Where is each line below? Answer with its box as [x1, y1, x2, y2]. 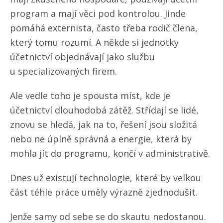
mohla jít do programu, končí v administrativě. [10, 147, 210, 160]
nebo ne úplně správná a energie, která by [10, 133, 192, 145]
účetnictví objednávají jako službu [10, 51, 155, 63]
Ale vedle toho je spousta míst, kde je [10, 90, 170, 102]
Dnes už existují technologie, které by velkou [10, 172, 201, 184]
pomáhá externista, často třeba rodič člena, [10, 22, 198, 34]
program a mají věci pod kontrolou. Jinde [10, 7, 186, 20]
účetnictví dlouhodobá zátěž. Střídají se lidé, [10, 104, 199, 116]
